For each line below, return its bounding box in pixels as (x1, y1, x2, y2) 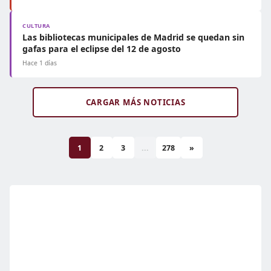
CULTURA (22, 22, 50, 30)
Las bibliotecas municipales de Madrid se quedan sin (22, 31, 244, 43)
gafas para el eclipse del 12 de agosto (22, 43, 181, 54)
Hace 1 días (22, 59, 57, 67)
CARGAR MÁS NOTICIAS (85, 97, 186, 108)
